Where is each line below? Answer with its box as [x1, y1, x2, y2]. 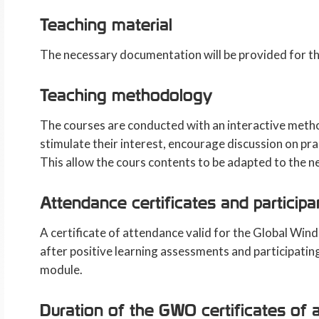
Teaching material [39, 14, 172, 35]
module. [39, 262, 83, 277]
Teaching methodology [39, 85, 213, 105]
